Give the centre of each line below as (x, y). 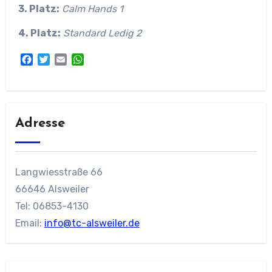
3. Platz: (39, 8)
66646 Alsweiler (52, 189)
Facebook (54, 59)
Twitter (66, 59)
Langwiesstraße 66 (59, 172)
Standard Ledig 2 (102, 33)
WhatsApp (107, 59)
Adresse (40, 124)
